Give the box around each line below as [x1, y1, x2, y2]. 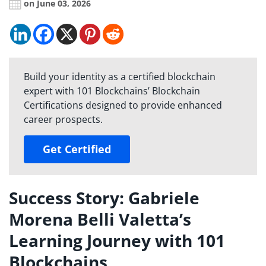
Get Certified [43, 142, 111, 157]
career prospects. [24, 113, 103, 126]
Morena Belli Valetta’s [9, 208, 191, 231]
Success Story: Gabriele [9, 186, 199, 210]
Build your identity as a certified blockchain [24, 70, 216, 84]
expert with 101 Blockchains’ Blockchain [24, 84, 200, 98]
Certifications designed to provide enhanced [24, 99, 222, 112]
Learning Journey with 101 [9, 229, 225, 252]
